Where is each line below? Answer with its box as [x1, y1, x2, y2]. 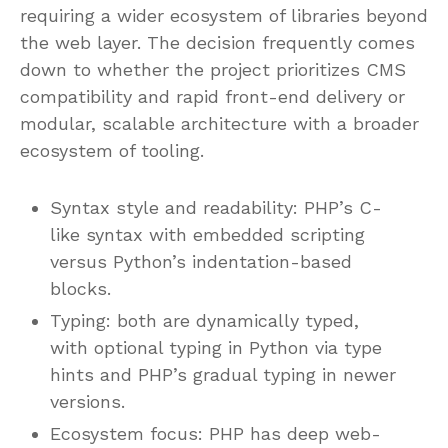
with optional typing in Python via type [50, 336, 382, 358]
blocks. [50, 277, 111, 299]
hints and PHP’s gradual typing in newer [50, 363, 396, 385]
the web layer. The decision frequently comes [20, 31, 415, 53]
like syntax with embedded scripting [50, 223, 365, 245]
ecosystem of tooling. [20, 139, 204, 161]
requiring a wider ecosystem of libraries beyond [20, 4, 428, 26]
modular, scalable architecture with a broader [20, 112, 419, 134]
